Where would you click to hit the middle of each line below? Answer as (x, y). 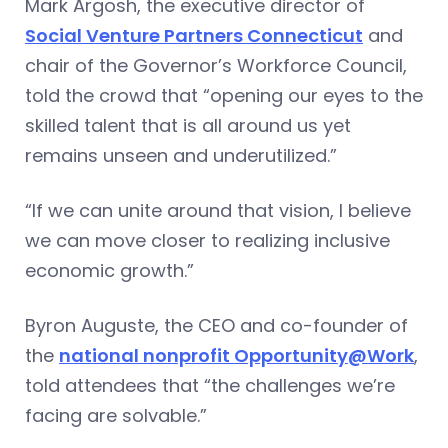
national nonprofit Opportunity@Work (236, 355)
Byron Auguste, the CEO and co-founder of (216, 325)
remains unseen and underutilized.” (181, 155)
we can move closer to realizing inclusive (207, 240)
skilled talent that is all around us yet (188, 125)
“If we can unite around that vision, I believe (218, 210)
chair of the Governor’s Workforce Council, (216, 65)
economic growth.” (109, 270)
